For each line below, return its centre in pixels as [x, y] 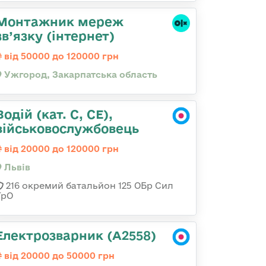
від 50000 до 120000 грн [60, 56]
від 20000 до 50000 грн [58, 256]
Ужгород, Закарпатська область [80, 75]
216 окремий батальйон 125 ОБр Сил [88, 186]
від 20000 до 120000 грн [60, 149]
